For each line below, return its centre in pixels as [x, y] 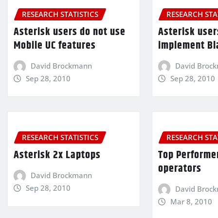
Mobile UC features [55, 45]
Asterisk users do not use [70, 32]
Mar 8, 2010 [191, 201]
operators [180, 169]
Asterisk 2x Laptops [57, 155]
